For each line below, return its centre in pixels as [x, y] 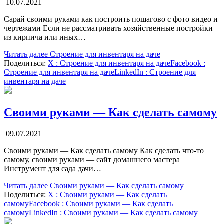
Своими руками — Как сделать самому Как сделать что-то [104, 150]
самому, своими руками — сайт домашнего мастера [92, 159]
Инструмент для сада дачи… [53, 168]
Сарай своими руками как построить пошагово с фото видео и [111, 19]
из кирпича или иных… [45, 37]
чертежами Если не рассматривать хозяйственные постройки [108, 28]
